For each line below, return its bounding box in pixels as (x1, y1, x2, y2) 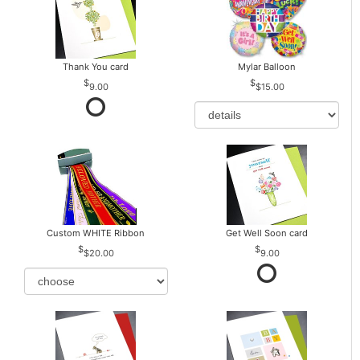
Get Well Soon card (226, 227, 309, 239)
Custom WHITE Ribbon (47, 227, 145, 239)
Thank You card (63, 61, 129, 73)
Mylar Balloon (238, 61, 297, 73)
